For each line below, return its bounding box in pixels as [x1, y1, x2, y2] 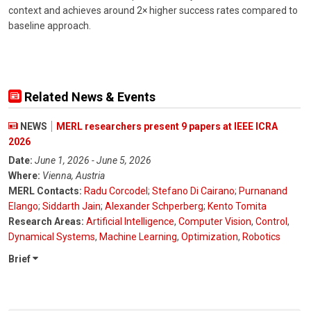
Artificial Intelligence [86, 216, 174, 228]
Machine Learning [99, 231, 177, 243]
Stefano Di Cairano [152, 185, 235, 197]
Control [255, 216, 287, 228]
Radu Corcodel [84, 185, 148, 197]
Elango [8, 201, 38, 212]
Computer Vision [178, 216, 251, 228]
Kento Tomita [208, 201, 267, 212]
